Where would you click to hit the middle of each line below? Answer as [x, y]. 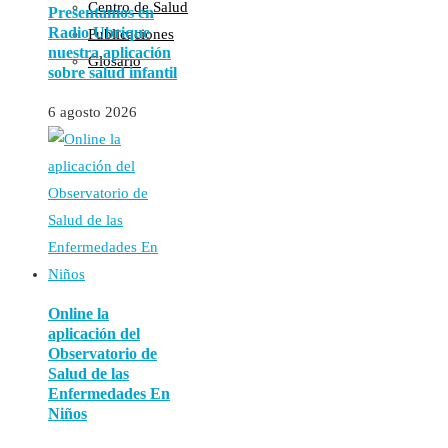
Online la [78, 313]
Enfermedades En [109, 393]
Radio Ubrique [99, 32]
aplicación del [94, 333]
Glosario [114, 61]
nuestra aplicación [109, 52]
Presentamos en [101, 12]
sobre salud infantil [112, 72]
